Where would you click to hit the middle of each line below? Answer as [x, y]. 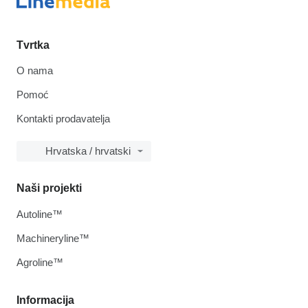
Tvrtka [33, 45]
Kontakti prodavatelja [63, 119]
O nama [35, 71]
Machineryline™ [53, 239]
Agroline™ [40, 263]
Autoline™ [40, 214]
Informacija [45, 300]
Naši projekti [49, 188]
